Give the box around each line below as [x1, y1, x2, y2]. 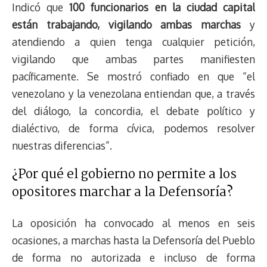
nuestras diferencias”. [12, 138, 112, 152]
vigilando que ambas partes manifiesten [12, 52, 255, 66]
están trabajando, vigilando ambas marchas [12, 17, 241, 31]
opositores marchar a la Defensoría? [12, 182, 233, 204]
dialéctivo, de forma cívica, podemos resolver [12, 121, 255, 135]
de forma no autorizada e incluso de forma [12, 250, 255, 264]
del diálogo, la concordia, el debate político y [12, 104, 255, 117]
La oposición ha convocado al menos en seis [12, 216, 255, 229]
